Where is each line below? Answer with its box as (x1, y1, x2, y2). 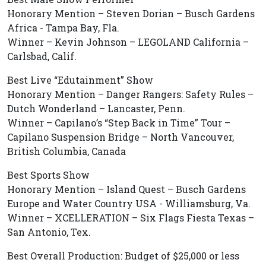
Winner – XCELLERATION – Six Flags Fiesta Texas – (7, 211, 254, 224)
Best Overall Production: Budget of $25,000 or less (7, 249, 239, 262)
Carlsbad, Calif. (7, 50, 77, 62)
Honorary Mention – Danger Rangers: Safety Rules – (7, 88, 254, 100)
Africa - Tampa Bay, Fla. (7, 21, 119, 34)
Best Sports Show (7, 169, 90, 181)
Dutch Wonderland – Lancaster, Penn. (7, 102, 185, 115)
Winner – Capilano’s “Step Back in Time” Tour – (7, 116, 230, 129)
